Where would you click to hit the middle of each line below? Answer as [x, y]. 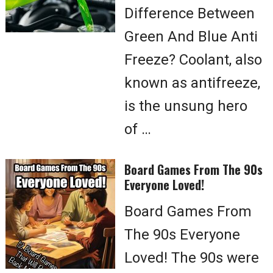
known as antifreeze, [192, 83]
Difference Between [190, 13]
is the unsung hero [186, 106]
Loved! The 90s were [192, 258]
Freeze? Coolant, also [193, 60]
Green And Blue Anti [191, 37]
